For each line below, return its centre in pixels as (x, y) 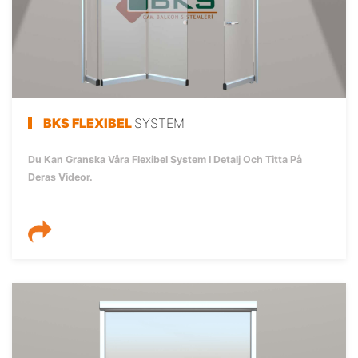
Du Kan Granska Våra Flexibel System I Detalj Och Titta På (165, 160)
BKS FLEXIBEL (89, 123)
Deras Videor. (60, 177)
